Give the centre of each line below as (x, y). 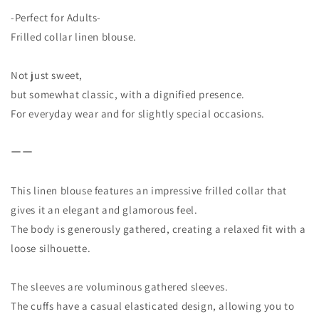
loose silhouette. (51, 248)
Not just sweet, (47, 75)
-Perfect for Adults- (56, 17)
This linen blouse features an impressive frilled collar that (149, 190)
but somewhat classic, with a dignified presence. (128, 94)
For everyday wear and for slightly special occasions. (138, 113)
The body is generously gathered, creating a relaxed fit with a (158, 229)
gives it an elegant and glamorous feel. (104, 209)
